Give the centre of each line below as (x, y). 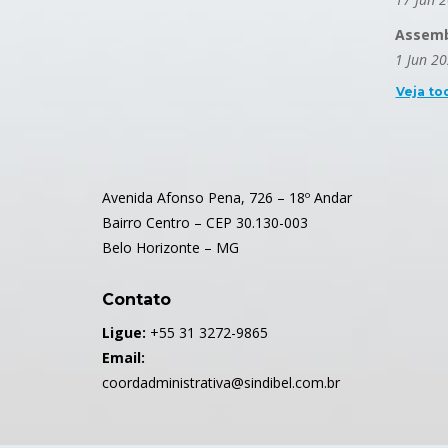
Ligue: (124, 333)
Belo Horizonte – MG (170, 248)
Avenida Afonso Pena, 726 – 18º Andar (227, 198)
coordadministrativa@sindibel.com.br (221, 383)
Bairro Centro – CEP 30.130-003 (205, 223)
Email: (123, 358)
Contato (136, 300)
